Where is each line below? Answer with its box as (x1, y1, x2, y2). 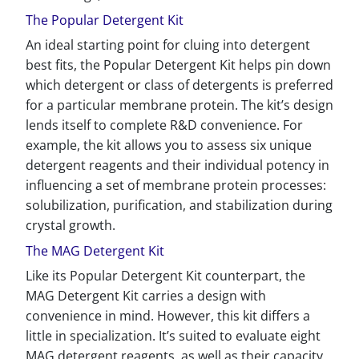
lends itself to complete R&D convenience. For (26, 116, 303, 134)
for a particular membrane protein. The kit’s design (26, 96, 333, 114)
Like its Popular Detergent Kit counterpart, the (26, 267, 305, 284)
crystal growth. (26, 216, 115, 234)
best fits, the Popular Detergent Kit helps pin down (26, 56, 331, 74)
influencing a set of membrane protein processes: (26, 176, 326, 194)
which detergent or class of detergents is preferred (26, 76, 333, 94)
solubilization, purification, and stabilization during (26, 196, 333, 214)
